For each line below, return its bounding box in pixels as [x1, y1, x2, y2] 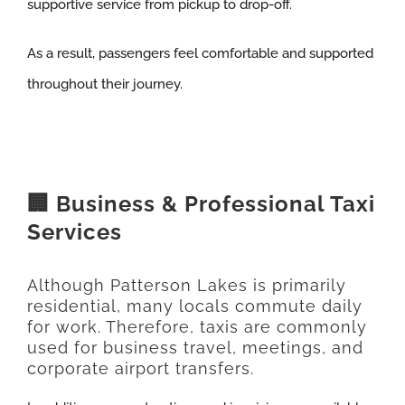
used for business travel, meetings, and [26, 338, 363, 358]
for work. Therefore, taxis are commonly [26, 317, 367, 337]
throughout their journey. [26, 75, 183, 92]
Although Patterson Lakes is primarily [26, 276, 346, 296]
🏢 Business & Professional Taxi [26, 190, 375, 217]
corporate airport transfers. [26, 359, 254, 379]
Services [26, 218, 122, 245]
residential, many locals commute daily [26, 297, 363, 316]
